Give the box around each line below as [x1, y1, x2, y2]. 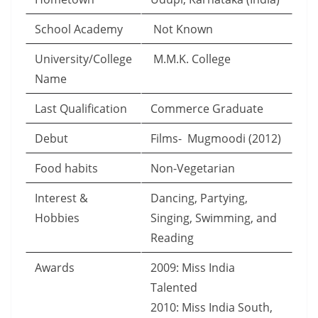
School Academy [35, 21, 128, 37]
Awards [35, 260, 75, 275]
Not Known [150, 21, 213, 37]
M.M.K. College [150, 51, 231, 67]
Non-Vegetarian [150, 160, 246, 176]
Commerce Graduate [150, 101, 269, 116]
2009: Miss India [150, 260, 235, 275]
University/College [35, 51, 132, 67]
